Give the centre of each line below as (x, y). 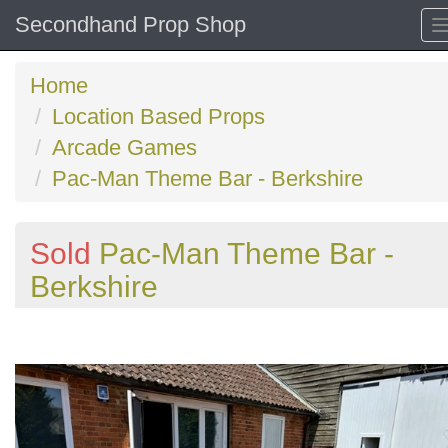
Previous (86, 321)
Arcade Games (124, 147)
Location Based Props (158, 116)
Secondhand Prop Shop (130, 24)
